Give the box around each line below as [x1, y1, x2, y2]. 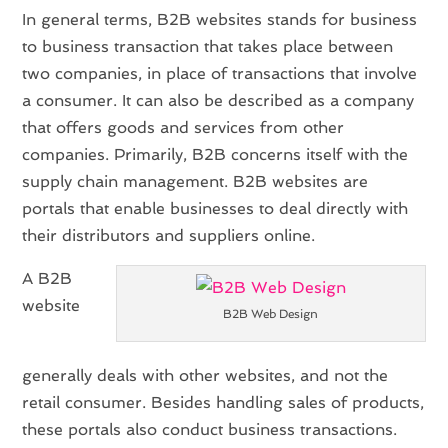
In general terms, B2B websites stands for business [22, 9, 418, 29]
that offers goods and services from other [22, 117, 345, 137]
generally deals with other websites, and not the [22, 365, 389, 385]
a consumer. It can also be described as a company [22, 90, 415, 110]
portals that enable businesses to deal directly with [22, 198, 409, 218]
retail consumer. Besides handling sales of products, [22, 392, 425, 412]
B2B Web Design [223, 306, 319, 321]
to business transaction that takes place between [22, 36, 394, 56]
